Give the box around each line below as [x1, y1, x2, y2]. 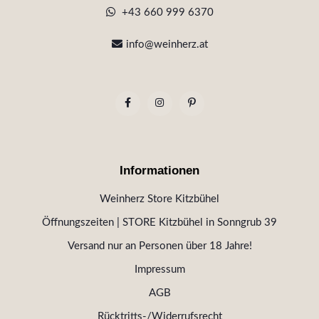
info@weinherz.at [125, 39, 208, 51]
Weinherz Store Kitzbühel [100, 194, 219, 205]
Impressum [134, 264, 185, 276]
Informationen [120, 164, 199, 177]
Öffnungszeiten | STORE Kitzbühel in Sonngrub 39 [42, 217, 277, 229]
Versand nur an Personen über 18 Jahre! [67, 241, 252, 252]
